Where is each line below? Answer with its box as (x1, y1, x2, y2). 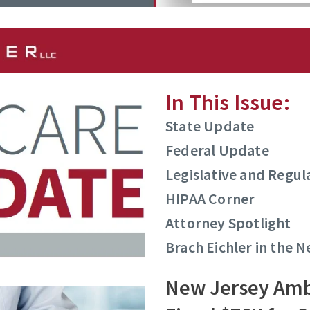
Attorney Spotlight (165, 212, 291, 232)
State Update (165, 116, 255, 136)
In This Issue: (165, 88, 290, 116)
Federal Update (165, 140, 269, 160)
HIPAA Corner (165, 188, 255, 208)
